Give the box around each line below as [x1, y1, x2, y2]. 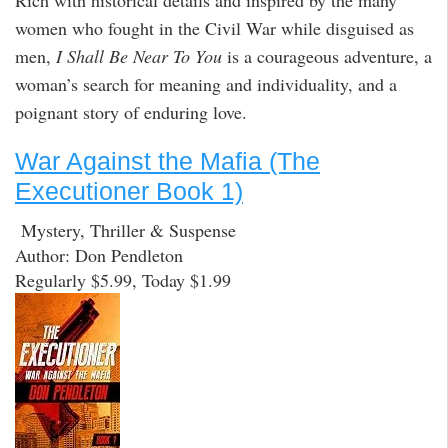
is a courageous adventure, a [222, 43, 432, 68]
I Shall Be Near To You [56, 43, 222, 68]
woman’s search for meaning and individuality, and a [15, 71, 397, 96]
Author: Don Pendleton [15, 242, 183, 267]
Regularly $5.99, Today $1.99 [15, 267, 231, 292]
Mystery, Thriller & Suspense [15, 217, 236, 242]
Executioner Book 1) [15, 177, 243, 206]
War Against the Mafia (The [15, 147, 320, 176]
